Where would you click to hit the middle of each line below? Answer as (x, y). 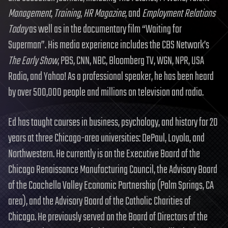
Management (30, 13)
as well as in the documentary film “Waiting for (105, 29)
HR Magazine (104, 13)
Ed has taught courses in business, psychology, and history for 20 (113, 122)
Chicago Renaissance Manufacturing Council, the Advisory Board (113, 170)
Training (67, 13)
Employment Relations (179, 13)
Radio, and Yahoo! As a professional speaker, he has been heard (111, 77)
